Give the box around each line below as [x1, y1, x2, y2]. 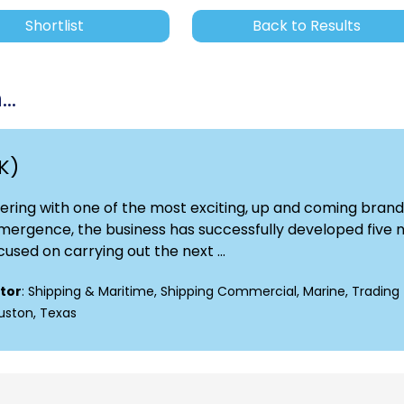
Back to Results [252, 15, 362, 37]
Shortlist [25, 15, 85, 37]
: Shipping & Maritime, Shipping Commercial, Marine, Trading [22, 282, 399, 301]
